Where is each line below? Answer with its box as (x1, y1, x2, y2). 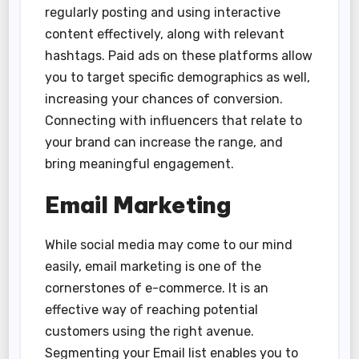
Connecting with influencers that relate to (45, 113, 303, 129)
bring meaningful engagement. (45, 156, 235, 172)
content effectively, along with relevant (45, 26, 285, 42)
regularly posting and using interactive (45, 5, 281, 21)
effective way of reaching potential (45, 302, 259, 318)
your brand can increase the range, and (45, 135, 284, 151)
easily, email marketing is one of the (45, 259, 262, 275)
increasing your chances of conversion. (45, 91, 284, 107)
